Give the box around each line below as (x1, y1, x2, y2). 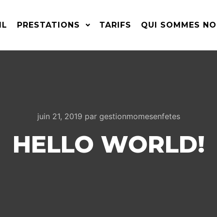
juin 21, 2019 (37, 111, 82, 121)
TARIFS (99, 20, 131, 30)
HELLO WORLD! (12, 130, 205, 158)
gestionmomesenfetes (99, 111, 180, 121)
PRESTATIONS (16, 20, 80, 30)
